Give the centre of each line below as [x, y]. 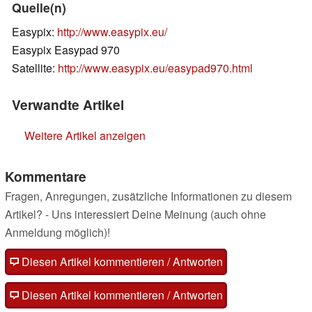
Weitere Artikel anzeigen [85, 135]
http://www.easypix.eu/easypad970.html [155, 68]
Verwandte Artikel [68, 104]
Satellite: [35, 68]
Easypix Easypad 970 [66, 49]
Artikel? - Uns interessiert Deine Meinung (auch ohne [135, 214]
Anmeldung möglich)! [57, 232]
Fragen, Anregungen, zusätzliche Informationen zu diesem [148, 196]
